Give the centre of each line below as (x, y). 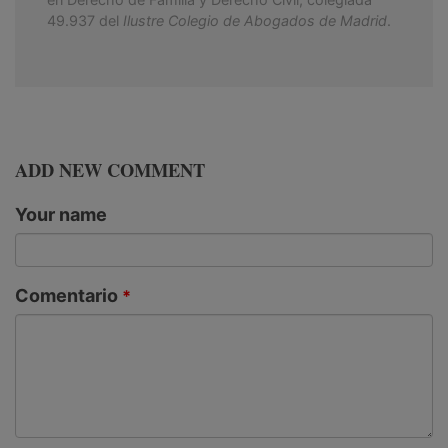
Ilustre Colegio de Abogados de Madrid (255, 20)
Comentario (66, 295)
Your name (61, 214)
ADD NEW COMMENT (110, 169)
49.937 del (85, 20)
